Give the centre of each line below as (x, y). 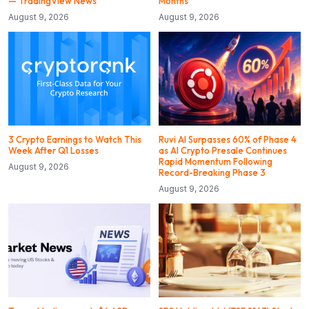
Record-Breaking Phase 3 (212, 173)
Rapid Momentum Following (216, 162)
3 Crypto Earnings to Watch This (75, 140)
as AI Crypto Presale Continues (223, 151)
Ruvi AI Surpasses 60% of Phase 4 (228, 140)
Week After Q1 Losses (53, 151)
